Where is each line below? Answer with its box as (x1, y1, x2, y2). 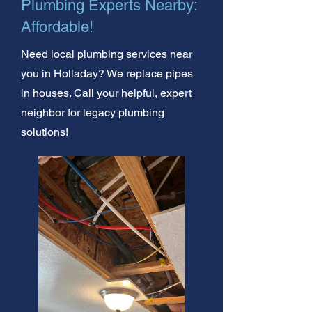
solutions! (21, 125, 68, 139)
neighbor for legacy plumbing (21, 105, 164, 119)
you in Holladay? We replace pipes (21, 66, 193, 80)
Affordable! (21, 17, 93, 36)
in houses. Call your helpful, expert (21, 86, 192, 100)
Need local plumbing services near (21, 47, 192, 61)
